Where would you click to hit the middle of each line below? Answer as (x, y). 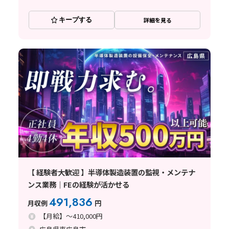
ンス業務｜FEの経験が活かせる (78, 185)
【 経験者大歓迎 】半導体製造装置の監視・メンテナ (111, 172)
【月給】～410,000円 (71, 216)
